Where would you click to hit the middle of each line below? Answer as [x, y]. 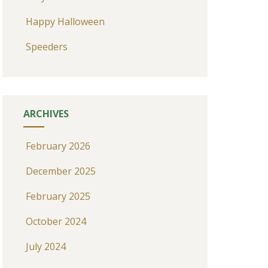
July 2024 [45, 246]
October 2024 [56, 221]
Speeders [46, 47]
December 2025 [60, 171]
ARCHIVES [46, 114]
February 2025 [58, 196]
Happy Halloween [65, 22]
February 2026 [58, 146]
